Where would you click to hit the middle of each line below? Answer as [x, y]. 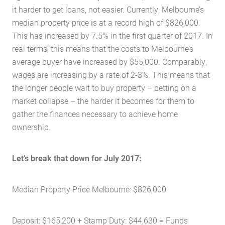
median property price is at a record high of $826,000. [106, 22]
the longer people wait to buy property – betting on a [104, 88]
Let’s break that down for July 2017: [77, 158]
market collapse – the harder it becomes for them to [103, 101]
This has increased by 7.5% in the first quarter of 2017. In [112, 35]
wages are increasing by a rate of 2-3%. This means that [111, 75]
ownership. [31, 127]
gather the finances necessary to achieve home [95, 114]
